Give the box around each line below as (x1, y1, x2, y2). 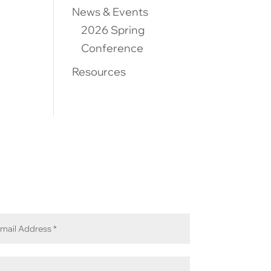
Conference (81, 41, 144, 55)
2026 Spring (81, 23, 145, 37)
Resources (72, 65, 126, 79)
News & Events (72, 5, 149, 19)
